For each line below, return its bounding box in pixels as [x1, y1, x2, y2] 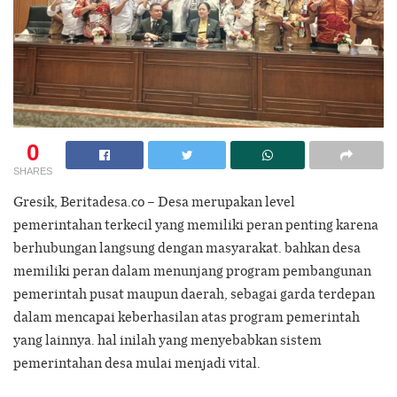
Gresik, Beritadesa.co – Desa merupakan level [13, 191, 295, 212]
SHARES [13, 166, 52, 177]
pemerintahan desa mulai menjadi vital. [13, 353, 261, 373]
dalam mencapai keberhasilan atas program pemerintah [13, 307, 360, 327]
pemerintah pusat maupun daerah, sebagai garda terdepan [13, 284, 375, 304]
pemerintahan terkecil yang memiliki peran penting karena [13, 214, 378, 235]
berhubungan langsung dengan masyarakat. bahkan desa [13, 237, 361, 258]
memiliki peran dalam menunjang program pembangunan [13, 261, 371, 281]
